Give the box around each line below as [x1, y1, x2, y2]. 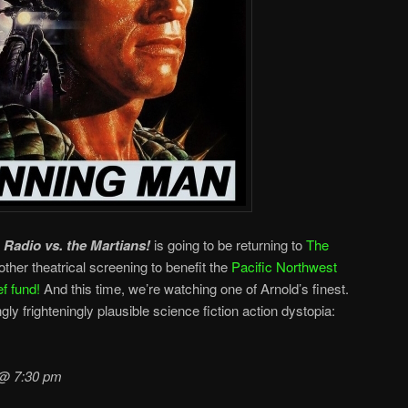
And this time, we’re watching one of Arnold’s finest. [40, 278, 349, 298]
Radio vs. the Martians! [4, 234, 150, 255]
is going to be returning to [150, 234, 306, 254]
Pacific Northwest [231, 256, 337, 276]
